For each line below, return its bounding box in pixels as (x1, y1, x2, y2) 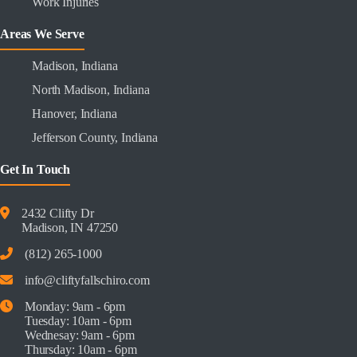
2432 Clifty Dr (21, 206, 94, 220)
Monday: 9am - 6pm (24, 300, 126, 313)
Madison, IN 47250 (21, 221, 119, 234)
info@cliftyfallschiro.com (24, 273, 150, 287)
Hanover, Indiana (32, 107, 117, 121)
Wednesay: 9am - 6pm (24, 328, 135, 342)
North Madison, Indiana (32, 83, 150, 97)
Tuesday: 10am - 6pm (24, 314, 131, 328)
